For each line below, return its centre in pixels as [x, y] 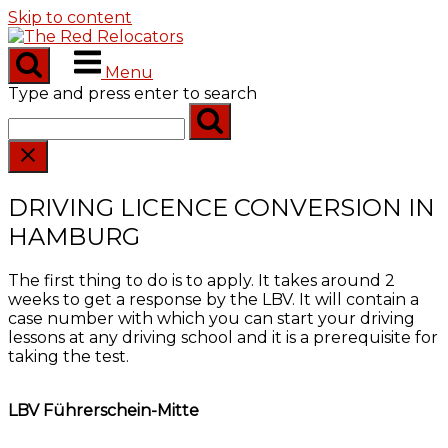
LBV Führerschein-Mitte [103, 410]
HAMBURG [74, 236]
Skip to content [70, 17]
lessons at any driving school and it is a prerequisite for [223, 337]
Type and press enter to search [132, 93]
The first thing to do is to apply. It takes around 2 [201, 280]
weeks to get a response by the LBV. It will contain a [213, 299]
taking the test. [68, 356]
